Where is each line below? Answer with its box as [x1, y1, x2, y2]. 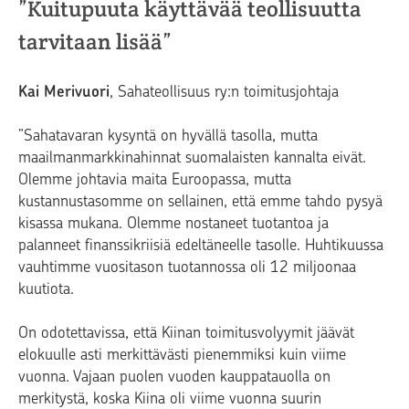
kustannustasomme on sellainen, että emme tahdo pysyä [18, 192, 383, 211]
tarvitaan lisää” [18, 27, 172, 57]
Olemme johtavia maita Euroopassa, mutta [18, 170, 291, 189]
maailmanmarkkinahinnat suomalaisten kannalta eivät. [18, 148, 366, 167]
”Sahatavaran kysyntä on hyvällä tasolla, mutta [18, 126, 318, 145]
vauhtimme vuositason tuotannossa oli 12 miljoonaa [18, 257, 356, 277]
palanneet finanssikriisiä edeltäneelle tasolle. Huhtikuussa [18, 236, 383, 255]
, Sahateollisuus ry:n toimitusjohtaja [110, 82, 339, 101]
